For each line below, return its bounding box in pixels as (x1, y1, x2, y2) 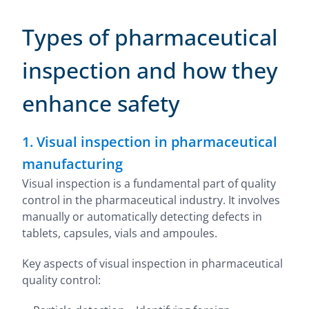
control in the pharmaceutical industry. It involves (22, 192, 280, 208)
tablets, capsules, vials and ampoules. (22, 226, 217, 241)
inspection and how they (22, 55, 278, 85)
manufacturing (22, 154, 123, 173)
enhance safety (22, 88, 180, 118)
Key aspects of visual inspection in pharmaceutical (22, 256, 283, 271)
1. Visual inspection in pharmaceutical (22, 132, 277, 151)
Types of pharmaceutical (22, 22, 278, 52)
